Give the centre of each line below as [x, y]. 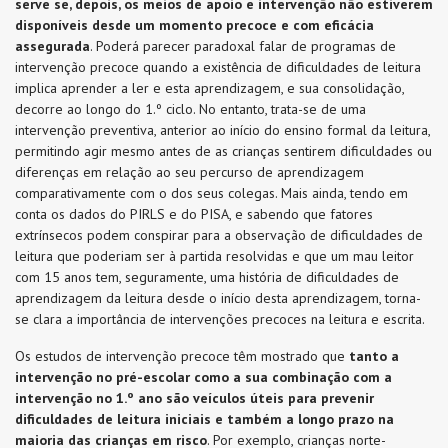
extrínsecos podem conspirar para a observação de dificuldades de [219, 235]
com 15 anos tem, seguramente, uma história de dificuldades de [207, 277]
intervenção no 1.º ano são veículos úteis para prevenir [194, 398]
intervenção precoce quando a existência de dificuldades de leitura [218, 67]
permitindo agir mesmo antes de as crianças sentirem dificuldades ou [223, 151]
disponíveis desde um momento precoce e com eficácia [194, 25]
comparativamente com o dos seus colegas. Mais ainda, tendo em [211, 193]
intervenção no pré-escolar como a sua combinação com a [203, 377]
